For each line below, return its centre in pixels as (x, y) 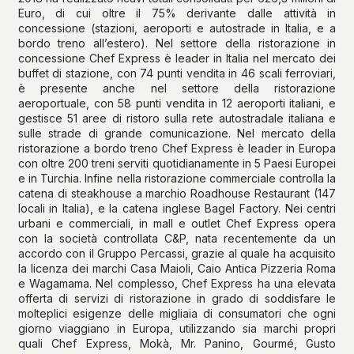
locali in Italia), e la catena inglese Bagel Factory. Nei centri (177, 208)
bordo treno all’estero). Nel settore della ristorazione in (177, 43)
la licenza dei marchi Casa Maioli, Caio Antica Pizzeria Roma (177, 268)
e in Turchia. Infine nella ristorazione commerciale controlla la (177, 178)
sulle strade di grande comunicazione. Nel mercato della (177, 133)
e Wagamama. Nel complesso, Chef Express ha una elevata (177, 283)
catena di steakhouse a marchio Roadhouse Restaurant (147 (177, 193)
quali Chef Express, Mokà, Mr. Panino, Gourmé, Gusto (177, 343)
